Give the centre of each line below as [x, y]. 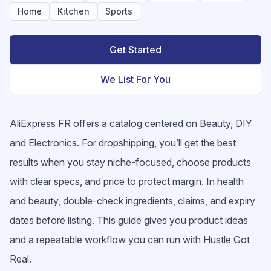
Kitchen [73, 11]
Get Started [135, 50]
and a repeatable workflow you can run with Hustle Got [130, 240]
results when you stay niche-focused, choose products [130, 162]
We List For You [135, 79]
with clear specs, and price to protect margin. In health [127, 181]
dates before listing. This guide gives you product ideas [129, 220]
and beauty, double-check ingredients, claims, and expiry [132, 201]
